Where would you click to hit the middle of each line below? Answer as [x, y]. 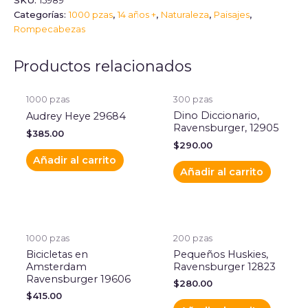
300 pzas [192, 100]
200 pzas [192, 238]
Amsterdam [56, 267]
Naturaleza [185, 15]
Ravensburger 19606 [78, 279]
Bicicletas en [57, 255]
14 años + [137, 15]
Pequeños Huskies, [220, 255]
